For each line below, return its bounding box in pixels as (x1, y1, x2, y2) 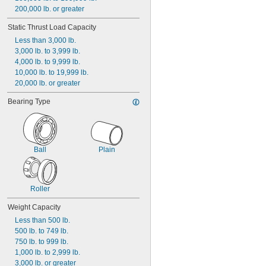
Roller (30, 185, 50, 193)
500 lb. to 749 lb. (15, 227, 68, 235)
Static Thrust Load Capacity (8, 23, 96, 31)
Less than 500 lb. (15, 216, 70, 224)
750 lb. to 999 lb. (15, 237, 68, 246)
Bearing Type (8, 97, 50, 106)
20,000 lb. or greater (15, 79, 80, 87)
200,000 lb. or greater (15, 5, 84, 13)
